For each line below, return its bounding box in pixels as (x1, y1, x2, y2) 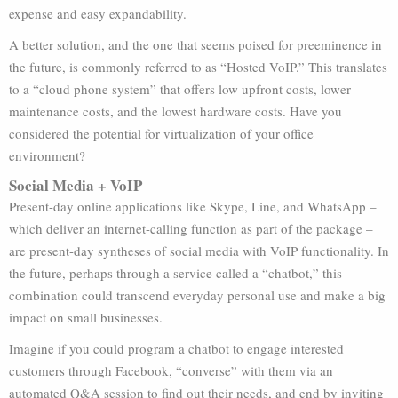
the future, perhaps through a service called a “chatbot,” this (9, 264, 342, 282)
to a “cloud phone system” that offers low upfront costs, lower (9, 80, 351, 98)
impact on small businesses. (9, 308, 163, 326)
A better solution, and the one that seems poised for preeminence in (9, 36, 382, 53)
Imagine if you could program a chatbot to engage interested (9, 339, 344, 357)
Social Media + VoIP (9, 174, 142, 196)
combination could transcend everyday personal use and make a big (9, 286, 386, 304)
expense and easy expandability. (9, 4, 187, 22)
